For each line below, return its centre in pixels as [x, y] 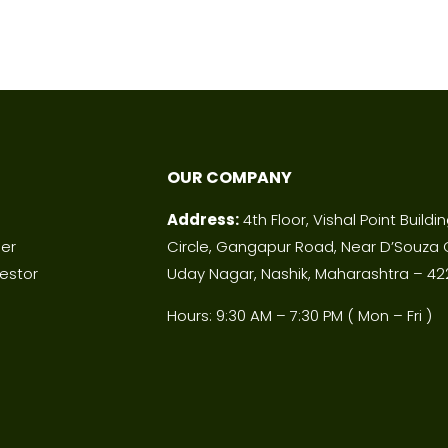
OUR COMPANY [230, 177]
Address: [203, 219]
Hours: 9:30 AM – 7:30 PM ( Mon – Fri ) [300, 315]
